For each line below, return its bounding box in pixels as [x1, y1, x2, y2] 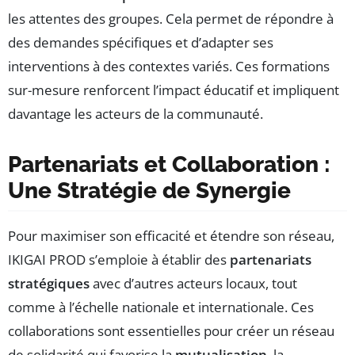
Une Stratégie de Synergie [8, 177, 291, 204]
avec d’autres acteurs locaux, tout [90, 274, 297, 293]
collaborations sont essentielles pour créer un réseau [8, 322, 334, 341]
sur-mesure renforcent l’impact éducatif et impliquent [8, 81, 339, 100]
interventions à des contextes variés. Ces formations [8, 57, 330, 76]
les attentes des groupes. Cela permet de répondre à [8, 10, 334, 29]
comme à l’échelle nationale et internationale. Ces [8, 298, 314, 317]
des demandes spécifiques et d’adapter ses [8, 33, 273, 52]
